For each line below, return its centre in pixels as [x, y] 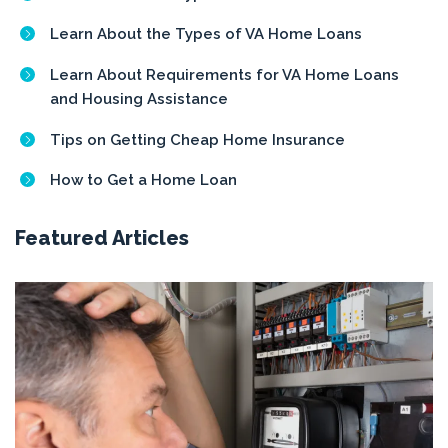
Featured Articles [102, 238]
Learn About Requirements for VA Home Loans [224, 75]
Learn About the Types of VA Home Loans [206, 34]
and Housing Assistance [139, 99]
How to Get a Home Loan [143, 180]
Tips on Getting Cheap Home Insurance [197, 139]
